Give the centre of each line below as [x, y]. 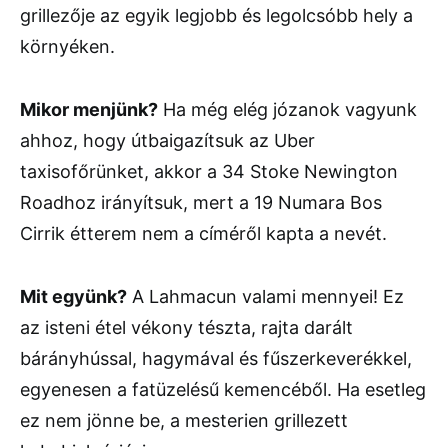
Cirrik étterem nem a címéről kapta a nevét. [203, 233]
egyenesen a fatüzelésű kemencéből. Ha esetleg [223, 389]
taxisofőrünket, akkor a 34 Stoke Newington [209, 171]
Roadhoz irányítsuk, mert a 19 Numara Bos [201, 202]
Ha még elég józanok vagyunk [287, 109]
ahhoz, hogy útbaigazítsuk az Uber [167, 140]
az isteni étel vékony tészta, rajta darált [186, 327]
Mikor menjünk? [89, 109]
